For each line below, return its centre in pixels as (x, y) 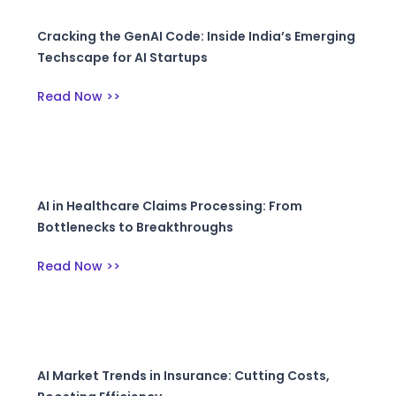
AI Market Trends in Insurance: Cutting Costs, (184, 376)
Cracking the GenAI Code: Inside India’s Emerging (197, 37)
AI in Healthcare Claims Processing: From (170, 206)
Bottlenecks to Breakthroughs (136, 228)
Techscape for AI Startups (123, 58)
